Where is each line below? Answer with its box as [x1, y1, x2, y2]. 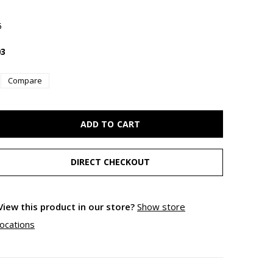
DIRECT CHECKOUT [70, 156, 151, 168]
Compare [8, 75, 42, 86]
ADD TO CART [80, 118, 140, 130]
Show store [137, 200, 185, 213]
